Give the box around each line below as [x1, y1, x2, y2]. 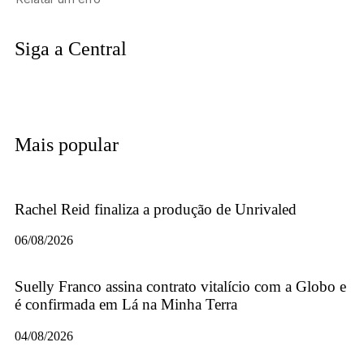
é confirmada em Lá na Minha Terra [15, 296, 237, 314]
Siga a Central [15, 38, 127, 59]
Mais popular [15, 134, 119, 155]
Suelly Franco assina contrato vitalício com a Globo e [15, 278, 346, 296]
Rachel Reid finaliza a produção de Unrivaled [15, 200, 297, 218]
